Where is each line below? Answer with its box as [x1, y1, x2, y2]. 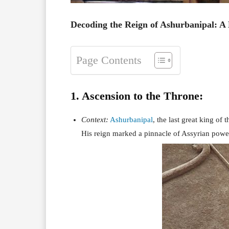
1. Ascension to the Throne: [71, 89, 203, 102]
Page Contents [76, 54, 142, 67]
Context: [81, 115, 108, 124]
